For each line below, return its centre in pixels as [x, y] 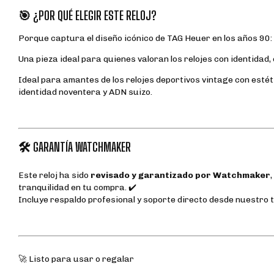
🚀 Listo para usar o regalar [76, 259]
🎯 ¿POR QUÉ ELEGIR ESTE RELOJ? [87, 16]
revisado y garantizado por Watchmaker [180, 176]
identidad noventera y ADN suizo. [85, 92]
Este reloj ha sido [54, 176]
